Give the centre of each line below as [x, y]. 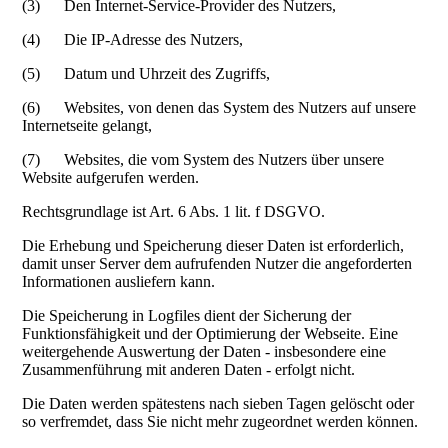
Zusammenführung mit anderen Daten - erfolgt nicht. [189, 370]
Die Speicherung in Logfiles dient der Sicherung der [187, 316]
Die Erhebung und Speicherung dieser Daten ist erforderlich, [213, 246]
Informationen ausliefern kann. [119, 282]
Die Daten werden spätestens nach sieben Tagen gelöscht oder [218, 404]
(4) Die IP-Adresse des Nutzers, [133, 40]
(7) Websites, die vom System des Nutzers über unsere [203, 160]
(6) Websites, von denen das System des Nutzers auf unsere [219, 108]
